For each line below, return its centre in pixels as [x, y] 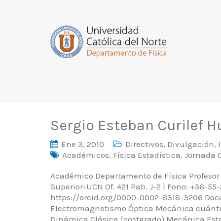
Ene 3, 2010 [83, 144]
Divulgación [191, 144]
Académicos [86, 155]
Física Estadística [147, 155]
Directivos [144, 144]
